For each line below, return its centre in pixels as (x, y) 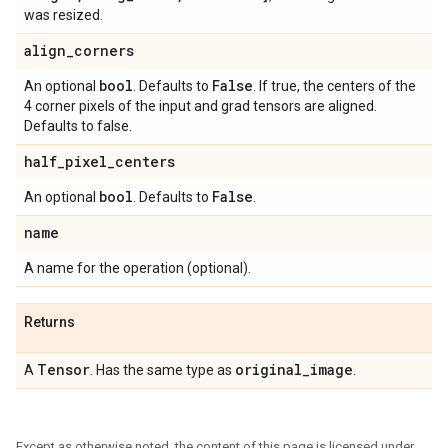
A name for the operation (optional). (137, 268)
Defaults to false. (78, 126)
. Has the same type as (162, 370)
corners (104, 50)
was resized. (63, 15)
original (268, 369)
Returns (49, 322)
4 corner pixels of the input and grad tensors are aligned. (200, 106)
